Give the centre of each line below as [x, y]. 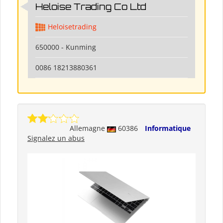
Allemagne [88, 128]
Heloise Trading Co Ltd [91, 7]
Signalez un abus [56, 138]
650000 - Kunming [66, 47]
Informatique [168, 128]
